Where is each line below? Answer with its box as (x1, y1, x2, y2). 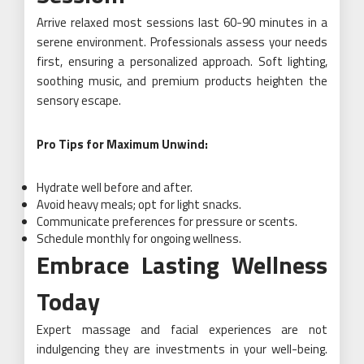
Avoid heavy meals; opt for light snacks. (37, 194, 241, 214)
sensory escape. (37, 90, 121, 110)
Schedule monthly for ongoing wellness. (37, 228, 241, 248)
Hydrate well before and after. (37, 177, 193, 197)
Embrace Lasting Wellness (37, 245, 327, 284)
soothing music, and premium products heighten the (37, 71, 327, 90)
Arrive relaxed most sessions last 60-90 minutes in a (37, 12, 327, 32)
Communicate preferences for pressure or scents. (37, 211, 297, 231)
